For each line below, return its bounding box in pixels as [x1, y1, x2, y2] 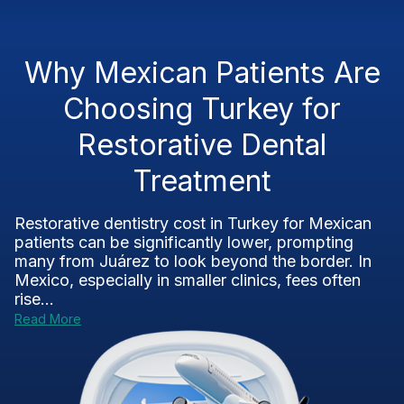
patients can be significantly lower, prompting [14, 233, 353, 252]
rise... [14, 289, 54, 308]
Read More [14, 311, 81, 326]
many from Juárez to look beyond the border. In [14, 252, 372, 271]
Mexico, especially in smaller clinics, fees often [14, 271, 361, 289]
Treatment [133, 163, 271, 198]
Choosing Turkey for [63, 91, 341, 126]
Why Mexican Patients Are [23, 55, 381, 90]
